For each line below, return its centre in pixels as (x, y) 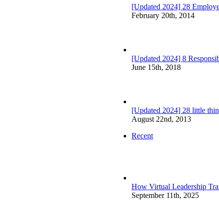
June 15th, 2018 (156, 67)
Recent (142, 136)
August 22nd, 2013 (161, 119)
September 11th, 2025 (165, 196)
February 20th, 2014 (163, 16)
